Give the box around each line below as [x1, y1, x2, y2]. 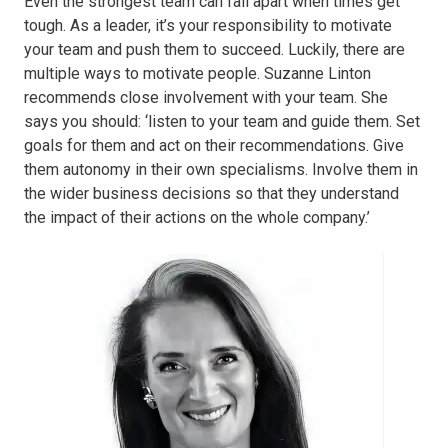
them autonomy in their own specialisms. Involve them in [24, 159, 418, 179]
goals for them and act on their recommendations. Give [24, 135, 404, 155]
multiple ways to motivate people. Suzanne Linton [24, 63, 371, 83]
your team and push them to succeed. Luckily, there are [24, 39, 405, 59]
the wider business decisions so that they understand [24, 183, 399, 203]
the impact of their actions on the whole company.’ [24, 207, 370, 227]
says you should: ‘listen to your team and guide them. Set [24, 111, 420, 131]
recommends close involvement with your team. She [24, 87, 388, 107]
